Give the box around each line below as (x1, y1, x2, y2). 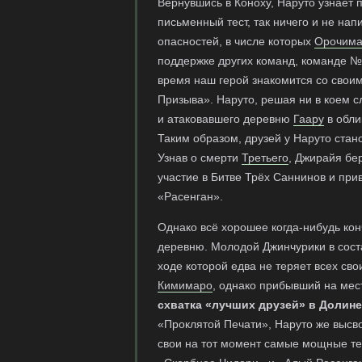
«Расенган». (158, 190, 223, 203)
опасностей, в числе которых (158, 35, 314, 48)
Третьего (242, 151, 288, 164)
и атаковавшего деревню (158, 112, 293, 125)
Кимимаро (158, 279, 213, 292)
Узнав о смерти (158, 151, 242, 164)
